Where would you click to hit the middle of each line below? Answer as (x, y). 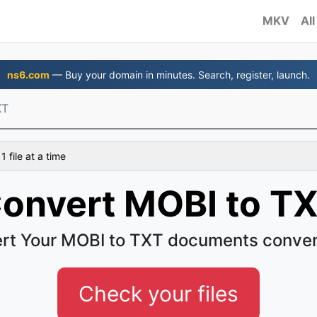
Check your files (158, 294)
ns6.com (28, 75)
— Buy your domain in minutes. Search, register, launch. (180, 75)
